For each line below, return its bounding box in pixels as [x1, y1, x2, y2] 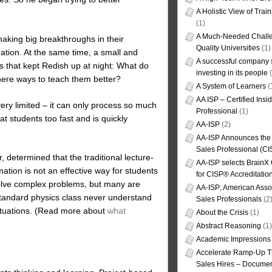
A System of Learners [196, 82, 266, 91]
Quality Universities [196, 44, 260, 53]
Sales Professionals [196, 195, 262, 204]
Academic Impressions [196, 235, 271, 244]
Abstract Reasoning [196, 222, 261, 231]
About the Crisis [196, 208, 248, 217]
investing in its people [196, 69, 268, 78]
